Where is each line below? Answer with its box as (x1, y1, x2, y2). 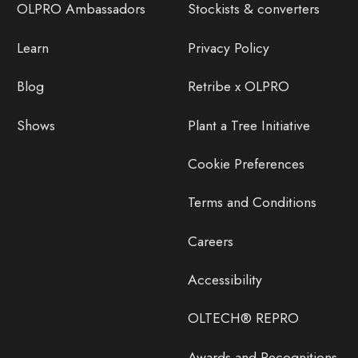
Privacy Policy (187, 37, 269, 58)
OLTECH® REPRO (187, 308, 299, 329)
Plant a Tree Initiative (187, 114, 310, 136)
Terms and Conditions (187, 192, 316, 213)
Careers (187, 230, 233, 252)
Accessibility (187, 269, 262, 291)
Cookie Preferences (187, 153, 304, 174)
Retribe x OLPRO (187, 76, 289, 97)
